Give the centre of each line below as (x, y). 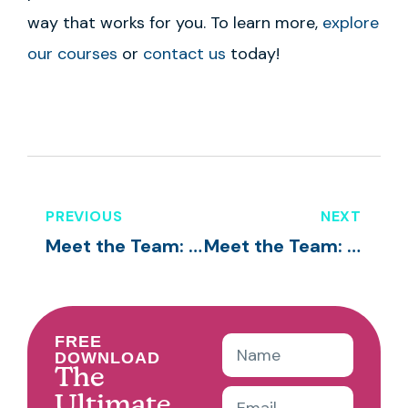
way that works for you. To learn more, (175, 23)
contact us (184, 54)
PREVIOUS (84, 216)
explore (351, 23)
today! (253, 54)
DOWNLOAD (107, 357)
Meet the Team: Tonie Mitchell (195, 245)
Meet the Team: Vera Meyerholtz (353, 245)
